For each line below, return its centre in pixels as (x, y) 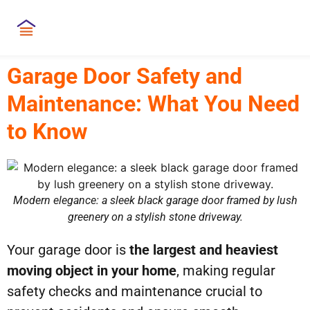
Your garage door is (68, 250)
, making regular (226, 271)
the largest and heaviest (204, 250)
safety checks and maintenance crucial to (135, 291)
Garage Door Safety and (125, 76)
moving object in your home (92, 271)
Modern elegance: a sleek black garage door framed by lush (155, 200)
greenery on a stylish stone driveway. (155, 217)
